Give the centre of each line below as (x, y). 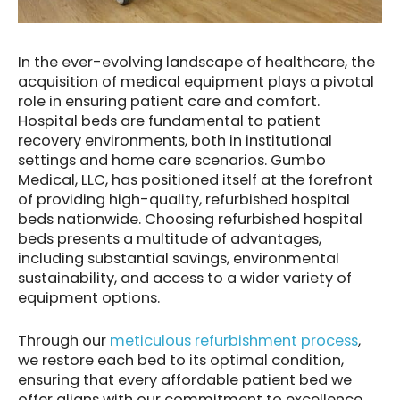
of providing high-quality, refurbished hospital (184, 199)
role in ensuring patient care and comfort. (169, 101)
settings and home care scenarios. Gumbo (172, 160)
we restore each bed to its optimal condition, (181, 361)
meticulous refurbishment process (234, 341)
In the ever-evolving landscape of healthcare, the (196, 62)
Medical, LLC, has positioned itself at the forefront (196, 179)
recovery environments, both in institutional (175, 140)
